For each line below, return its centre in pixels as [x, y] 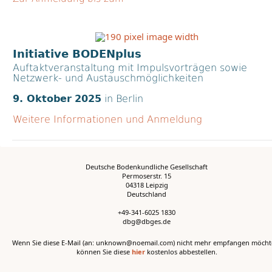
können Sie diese [104, 252]
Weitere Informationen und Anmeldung [107, 119]
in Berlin [122, 99]
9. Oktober [42, 99]
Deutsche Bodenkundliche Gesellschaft [147, 167]
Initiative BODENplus [77, 54]
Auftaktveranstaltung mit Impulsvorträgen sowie [130, 68]
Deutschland [147, 194]
